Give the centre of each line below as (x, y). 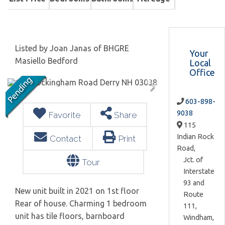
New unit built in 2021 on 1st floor (77, 191)
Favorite (65, 115)
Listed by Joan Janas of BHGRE (72, 48)
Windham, (199, 217)
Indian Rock (195, 136)
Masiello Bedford (46, 61)
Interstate (199, 171)
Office (202, 72)
